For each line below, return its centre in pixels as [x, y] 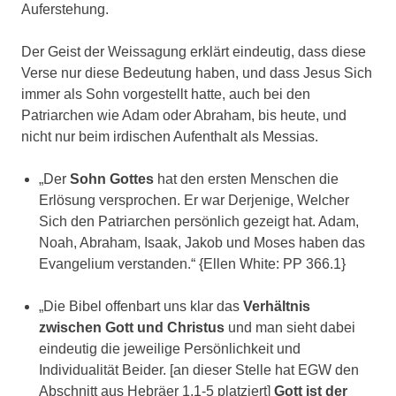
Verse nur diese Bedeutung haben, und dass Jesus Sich [197, 73]
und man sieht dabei [290, 328]
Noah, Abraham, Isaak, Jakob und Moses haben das [202, 243]
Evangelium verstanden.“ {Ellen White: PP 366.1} [194, 264]
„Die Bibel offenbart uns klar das [141, 307]
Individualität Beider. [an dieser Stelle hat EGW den [199, 370]
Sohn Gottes [112, 179]
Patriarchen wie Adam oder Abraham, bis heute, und [184, 116]
